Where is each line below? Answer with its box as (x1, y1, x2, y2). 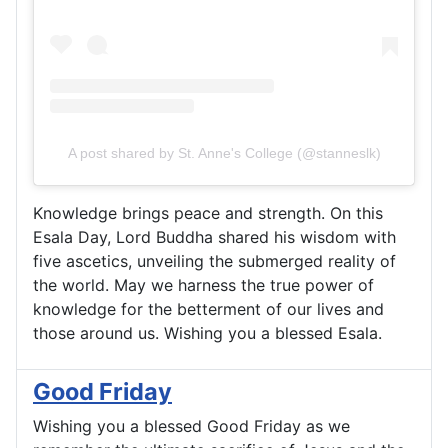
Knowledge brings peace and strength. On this (33, 203, 383, 224)
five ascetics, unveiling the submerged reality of (33, 251, 396, 272)
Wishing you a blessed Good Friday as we (33, 416, 350, 437)
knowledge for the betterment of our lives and (33, 299, 384, 320)
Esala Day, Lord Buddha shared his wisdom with (33, 227, 396, 248)
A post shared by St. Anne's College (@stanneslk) (67, 145, 381, 162)
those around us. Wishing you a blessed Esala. (33, 323, 382, 344)
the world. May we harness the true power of (33, 275, 374, 296)
